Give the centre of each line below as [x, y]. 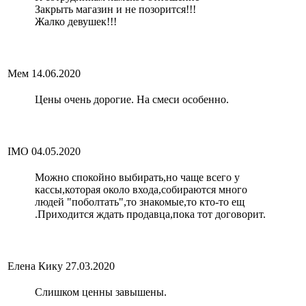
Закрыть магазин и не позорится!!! [115, 10]
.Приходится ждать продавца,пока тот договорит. [150, 214]
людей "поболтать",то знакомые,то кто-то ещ [140, 202]
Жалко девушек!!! [76, 22]
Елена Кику [35, 266]
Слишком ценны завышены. [101, 292]
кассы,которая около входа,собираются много [141, 190]
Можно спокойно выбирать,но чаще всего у [137, 178]
